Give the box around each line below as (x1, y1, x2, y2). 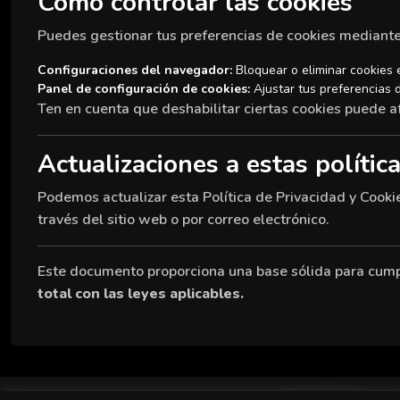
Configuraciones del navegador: (37, 62, 232, 79)
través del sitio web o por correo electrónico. (37, 210, 329, 229)
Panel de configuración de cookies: (37, 80, 250, 97)
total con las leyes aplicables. (37, 284, 244, 304)
